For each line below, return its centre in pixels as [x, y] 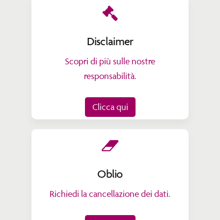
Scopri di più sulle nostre [110, 61]
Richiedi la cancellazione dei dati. [110, 193]
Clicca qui [110, 107]
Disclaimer [110, 41]
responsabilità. [110, 76]
